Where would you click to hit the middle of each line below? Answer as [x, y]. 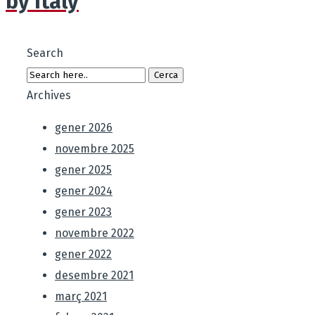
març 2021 [81, 297]
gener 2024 [84, 191]
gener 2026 [84, 128]
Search [45, 53]
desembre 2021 [94, 276]
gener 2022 [83, 255]
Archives [49, 96]
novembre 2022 [95, 233]
